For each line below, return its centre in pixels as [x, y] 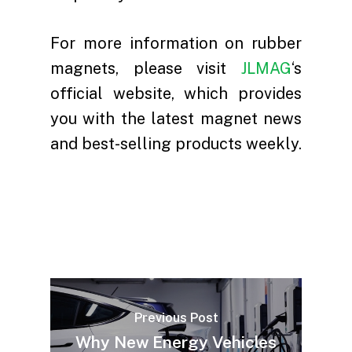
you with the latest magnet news [176, 118]
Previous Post [176, 318]
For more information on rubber [176, 43]
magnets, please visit [146, 68]
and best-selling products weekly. [176, 143]
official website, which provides [176, 93]
